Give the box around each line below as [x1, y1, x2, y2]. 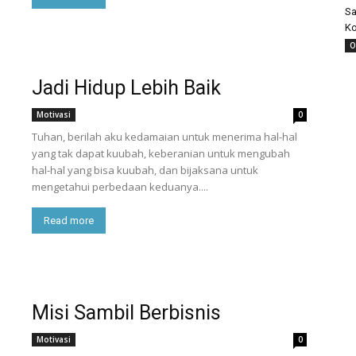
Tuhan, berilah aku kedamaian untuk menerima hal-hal [32, 130, 297, 144]
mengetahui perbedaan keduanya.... [32, 180, 208, 194]
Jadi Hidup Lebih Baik [32, 76, 221, 99]
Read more [44, 215, 94, 226]
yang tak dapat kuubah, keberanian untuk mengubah [32, 146, 290, 161]
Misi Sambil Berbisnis [32, 301, 221, 324]
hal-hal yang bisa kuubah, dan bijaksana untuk [32, 163, 258, 177]
